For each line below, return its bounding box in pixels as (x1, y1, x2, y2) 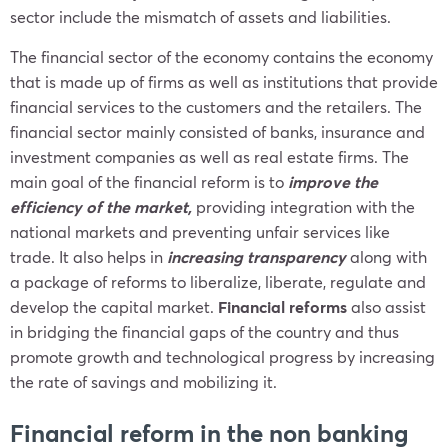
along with (346, 246, 427, 267)
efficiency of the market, (10, 196, 192, 217)
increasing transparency (167, 246, 346, 267)
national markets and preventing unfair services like (10, 221, 390, 242)
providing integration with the (192, 196, 415, 217)
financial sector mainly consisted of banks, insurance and (10, 121, 425, 142)
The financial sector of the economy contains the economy (10, 46, 433, 67)
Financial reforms (218, 296, 347, 317)
